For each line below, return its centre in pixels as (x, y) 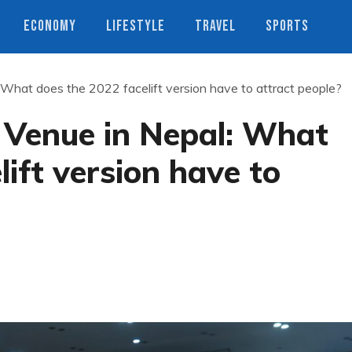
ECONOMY (50, 26)
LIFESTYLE (136, 26)
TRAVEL (215, 26)
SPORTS (287, 26)
